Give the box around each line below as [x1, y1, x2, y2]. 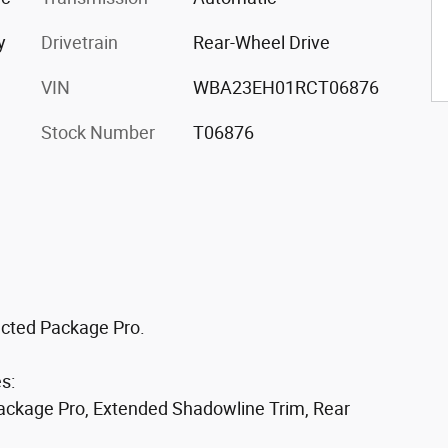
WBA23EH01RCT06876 [192, 76, 379, 98]
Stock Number [41, 121, 155, 143]
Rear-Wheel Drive [192, 31, 330, 53]
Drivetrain [41, 31, 118, 53]
